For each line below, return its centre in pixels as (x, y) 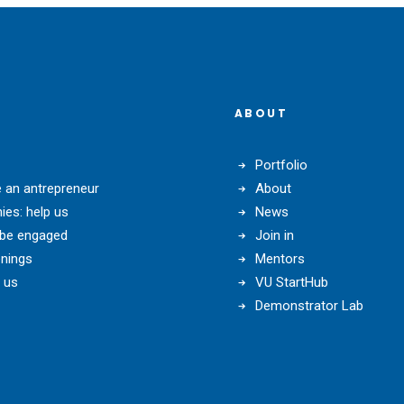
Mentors (280, 259)
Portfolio (281, 165)
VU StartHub (291, 282)
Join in (274, 235)
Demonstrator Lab (309, 306)
